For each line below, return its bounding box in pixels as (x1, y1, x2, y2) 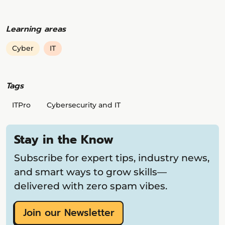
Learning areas (6, 23, 66, 36)
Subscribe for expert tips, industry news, (14, 152, 209, 164)
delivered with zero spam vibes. (14, 180, 167, 192)
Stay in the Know (14, 131, 114, 149)
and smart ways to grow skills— (14, 166, 167, 178)
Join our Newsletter (23, 205, 115, 220)
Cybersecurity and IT (47, 100, 121, 110)
